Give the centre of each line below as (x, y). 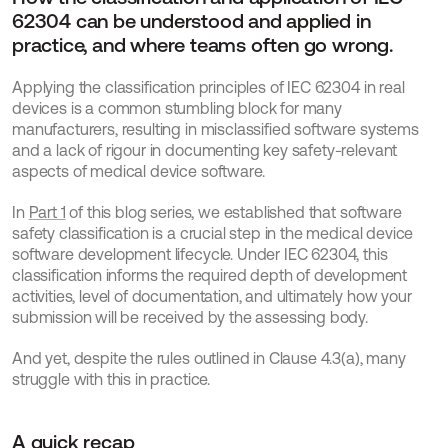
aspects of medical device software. (138, 171)
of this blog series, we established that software (233, 212)
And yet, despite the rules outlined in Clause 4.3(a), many (209, 358)
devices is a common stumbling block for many (177, 108)
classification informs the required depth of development (210, 275)
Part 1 (47, 212)
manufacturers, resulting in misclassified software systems (215, 129)
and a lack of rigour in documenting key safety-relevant (205, 150)
